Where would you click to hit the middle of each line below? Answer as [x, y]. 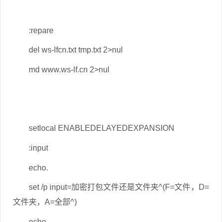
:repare [41, 30]
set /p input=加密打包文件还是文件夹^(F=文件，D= [119, 187]
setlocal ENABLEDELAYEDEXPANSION [102, 128]
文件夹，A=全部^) [45, 202]
